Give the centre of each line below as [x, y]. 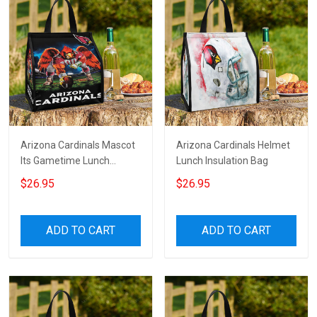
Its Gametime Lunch [65, 161]
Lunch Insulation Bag [222, 161]
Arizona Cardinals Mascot [78, 145]
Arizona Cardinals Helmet [233, 145]
